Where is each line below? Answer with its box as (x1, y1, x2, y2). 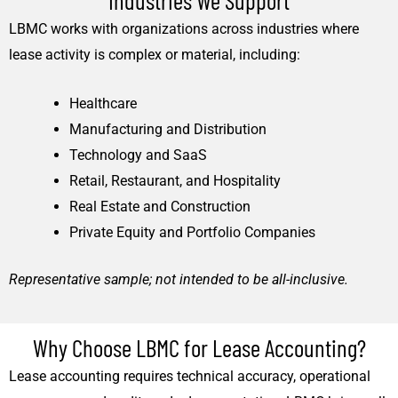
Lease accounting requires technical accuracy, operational (9, 368, 370, 386)
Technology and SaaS (69, 146, 207, 163)
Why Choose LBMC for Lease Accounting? (32, 333, 366, 362)
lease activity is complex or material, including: (9, 45, 300, 63)
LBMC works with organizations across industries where (9, 20, 359, 37)
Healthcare (69, 94, 137, 112)
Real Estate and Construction (69, 197, 251, 215)
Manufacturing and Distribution (69, 120, 267, 138)
